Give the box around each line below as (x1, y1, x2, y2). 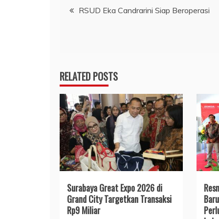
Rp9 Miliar (67, 203, 100, 217)
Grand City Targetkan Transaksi (67, 192, 172, 205)
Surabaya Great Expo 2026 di (67, 181, 162, 194)
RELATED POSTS (60, 68, 118, 84)
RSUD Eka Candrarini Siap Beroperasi (79, 5, 210, 15)
